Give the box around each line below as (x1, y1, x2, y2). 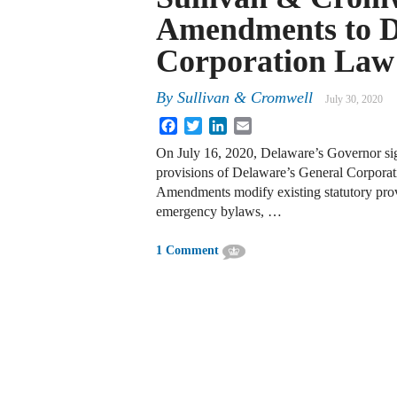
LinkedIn (227, 116, 278, 132)
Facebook (177, 116, 232, 132)
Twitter (202, 116, 242, 132)
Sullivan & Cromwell (177, 89, 313, 107)
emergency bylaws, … (156, 204, 282, 220)
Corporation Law (156, 43, 394, 79)
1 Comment (156, 244, 219, 258)
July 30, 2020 (325, 93, 383, 106)
